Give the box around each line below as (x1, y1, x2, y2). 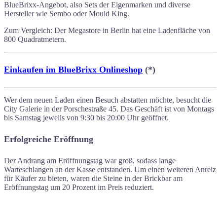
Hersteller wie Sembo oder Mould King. (4, 9, 129, 18)
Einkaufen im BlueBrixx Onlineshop (4, 64, 143, 74)
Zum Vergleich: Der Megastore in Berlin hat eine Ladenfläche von (4, 26, 210, 35)
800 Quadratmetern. (4, 35, 66, 43)
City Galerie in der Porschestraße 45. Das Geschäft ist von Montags (4, 104, 214, 113)
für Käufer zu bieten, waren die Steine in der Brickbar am (4, 174, 183, 183)
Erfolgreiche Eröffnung (4, 134, 93, 144)
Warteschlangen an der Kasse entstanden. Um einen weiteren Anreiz (4, 165, 216, 174)
